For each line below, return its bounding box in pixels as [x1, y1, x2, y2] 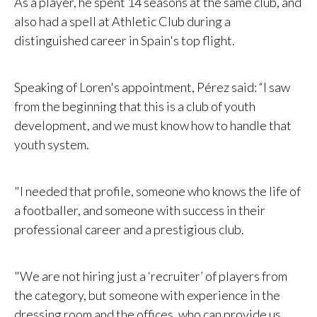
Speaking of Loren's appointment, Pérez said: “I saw [14, 79, 290, 96]
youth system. [14, 137, 89, 153]
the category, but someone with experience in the [14, 287, 280, 304]
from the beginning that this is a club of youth [14, 98, 255, 115]
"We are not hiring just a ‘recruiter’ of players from [14, 268, 287, 284]
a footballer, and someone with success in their [14, 202, 265, 219]
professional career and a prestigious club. [14, 221, 244, 238]
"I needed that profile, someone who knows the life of [14, 183, 301, 200]
